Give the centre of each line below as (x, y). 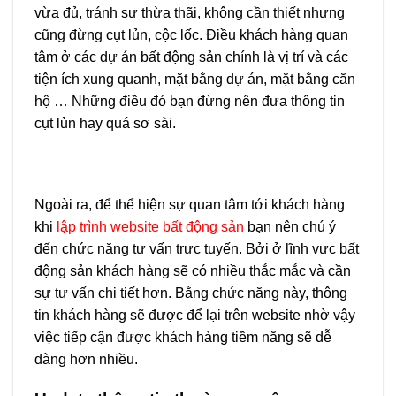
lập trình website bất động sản (150, 226)
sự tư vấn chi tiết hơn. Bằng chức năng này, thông (191, 293)
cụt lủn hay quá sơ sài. (105, 124)
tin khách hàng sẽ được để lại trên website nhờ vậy (195, 315)
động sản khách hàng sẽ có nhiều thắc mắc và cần (193, 270)
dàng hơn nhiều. (86, 359)
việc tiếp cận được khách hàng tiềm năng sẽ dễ (183, 337)
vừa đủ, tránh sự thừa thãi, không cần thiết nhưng (190, 13)
